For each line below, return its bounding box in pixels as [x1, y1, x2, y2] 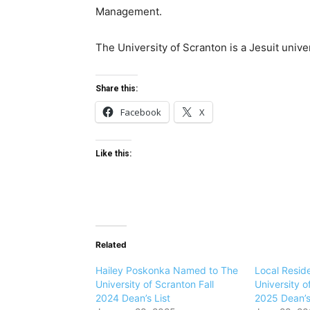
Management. [95, 5, 162, 19]
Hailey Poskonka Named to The [95, 264, 238, 277]
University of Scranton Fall [95, 278, 214, 291]
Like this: [95, 149, 131, 159]
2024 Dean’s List [95, 292, 170, 304]
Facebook [120, 106, 161, 119]
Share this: [95, 84, 138, 94]
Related [95, 239, 127, 250]
